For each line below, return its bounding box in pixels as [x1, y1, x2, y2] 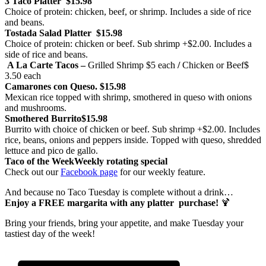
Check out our [5, 167, 61, 178]
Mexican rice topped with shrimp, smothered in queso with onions [5, 92, 252, 103]
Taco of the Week [5, 156, 74, 167]
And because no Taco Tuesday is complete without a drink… [5, 187, 233, 198]
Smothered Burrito [5, 113, 81, 124]
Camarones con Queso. [5, 81, 100, 92]
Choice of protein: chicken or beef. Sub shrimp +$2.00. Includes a [5, 39, 252, 49]
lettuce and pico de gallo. [5, 145, 98, 156]
